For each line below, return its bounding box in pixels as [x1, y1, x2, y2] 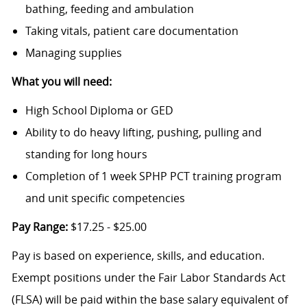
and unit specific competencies [25, 191, 185, 206]
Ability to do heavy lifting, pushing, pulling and [25, 125, 262, 140]
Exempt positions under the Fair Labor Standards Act [11, 270, 286, 286]
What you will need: [11, 74, 112, 90]
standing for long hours [25, 147, 147, 162]
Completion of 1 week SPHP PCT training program [25, 169, 282, 184]
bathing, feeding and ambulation [25, 1, 194, 17]
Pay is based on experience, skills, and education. [11, 248, 265, 264]
